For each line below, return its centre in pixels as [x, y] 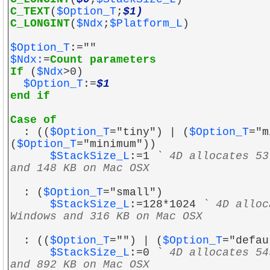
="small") [133, 192]
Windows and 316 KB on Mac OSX [106, 216]
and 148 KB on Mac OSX [80, 168]
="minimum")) [116, 144]
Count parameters [103, 60]
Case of [33, 120]
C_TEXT [30, 11]
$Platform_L [146, 24]
